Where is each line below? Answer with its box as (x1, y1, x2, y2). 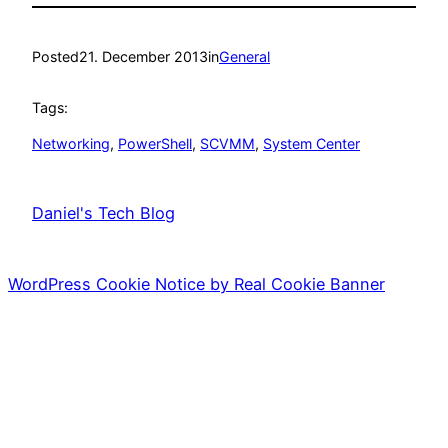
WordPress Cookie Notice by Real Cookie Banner (8, 274, 385, 295)
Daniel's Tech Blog (32, 203, 175, 224)
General (219, 48, 270, 66)
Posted (32, 48, 79, 66)
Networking (32, 135, 110, 153)
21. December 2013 (79, 48, 208, 66)
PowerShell (118, 135, 192, 153)
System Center (263, 135, 360, 153)
